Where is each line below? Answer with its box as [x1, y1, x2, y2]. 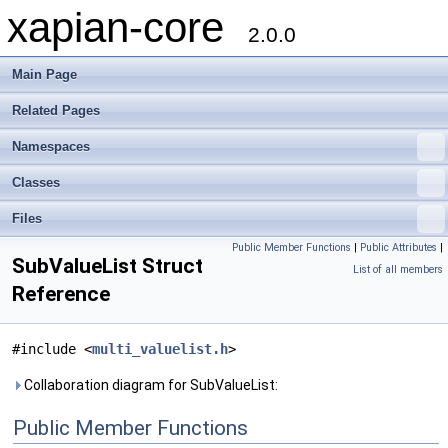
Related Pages [12, 103, 100, 118]
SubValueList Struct [12, 254, 203, 278]
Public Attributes [360, 241, 437, 254]
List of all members [353, 263, 443, 276]
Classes [12, 175, 60, 190]
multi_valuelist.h [92, 341, 228, 357]
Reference [12, 282, 110, 306]
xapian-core [7, 4, 248, 51]
